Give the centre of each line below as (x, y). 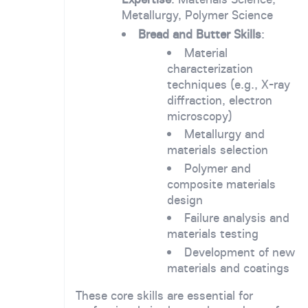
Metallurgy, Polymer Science (197, 15)
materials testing (213, 234)
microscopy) (200, 115)
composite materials (222, 184)
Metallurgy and (225, 134)
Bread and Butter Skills (200, 34)
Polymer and (218, 168)
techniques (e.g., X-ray (229, 84)
